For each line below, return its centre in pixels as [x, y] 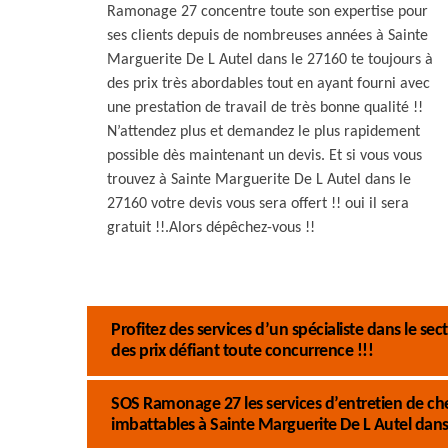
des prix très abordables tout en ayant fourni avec [268, 84]
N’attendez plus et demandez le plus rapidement [263, 132]
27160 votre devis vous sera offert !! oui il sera [258, 204]
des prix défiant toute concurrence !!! [242, 351]
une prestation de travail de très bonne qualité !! [265, 108]
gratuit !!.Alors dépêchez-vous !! [211, 228]
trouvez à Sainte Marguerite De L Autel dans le [259, 180]
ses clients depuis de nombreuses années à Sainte [267, 36]
